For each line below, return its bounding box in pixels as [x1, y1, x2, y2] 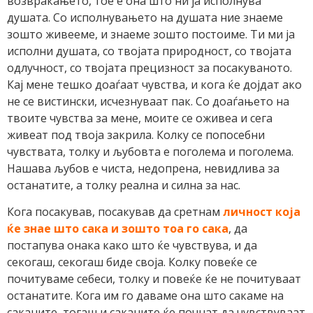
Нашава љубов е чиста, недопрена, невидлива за [7, 160, 279, 176]
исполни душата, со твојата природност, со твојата [7, 43, 291, 59]
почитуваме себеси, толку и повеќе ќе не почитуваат [7, 271, 301, 287]
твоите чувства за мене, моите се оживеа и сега [7, 110, 272, 126]
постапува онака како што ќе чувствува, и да [7, 238, 257, 254]
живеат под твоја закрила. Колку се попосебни [7, 126, 265, 143]
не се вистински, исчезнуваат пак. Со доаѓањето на [7, 93, 289, 109]
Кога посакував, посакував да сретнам [7, 204, 220, 220]
